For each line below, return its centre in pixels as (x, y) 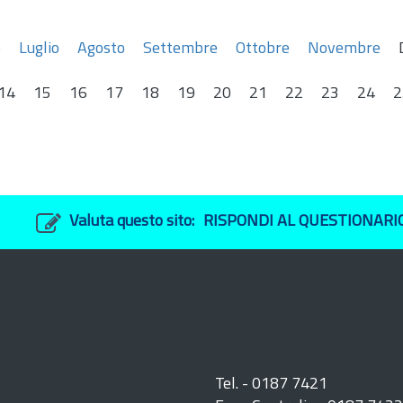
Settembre (180, 49)
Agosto (101, 49)
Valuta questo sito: (132, 222)
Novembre (344, 49)
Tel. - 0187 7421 (271, 385)
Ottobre (263, 49)
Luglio (39, 49)
